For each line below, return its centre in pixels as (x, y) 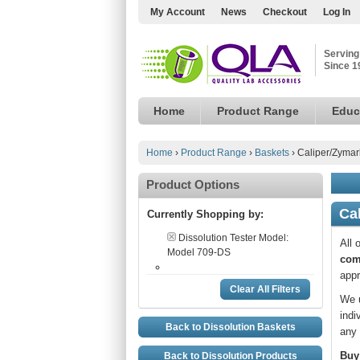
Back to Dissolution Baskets (230, 327)
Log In (337, 12)
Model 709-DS (199, 252)
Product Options (193, 184)
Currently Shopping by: (205, 214)
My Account (178, 12)
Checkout (285, 12)
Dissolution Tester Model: (233, 238)
